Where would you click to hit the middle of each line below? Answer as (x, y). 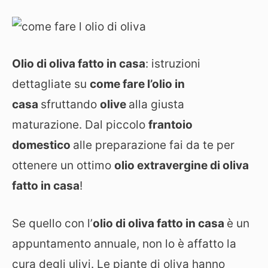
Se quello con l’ (52, 223)
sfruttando (70, 104)
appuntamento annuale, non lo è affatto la (124, 243)
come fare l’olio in (137, 84)
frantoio (170, 125)
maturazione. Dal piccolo (80, 125)
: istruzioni (173, 64)
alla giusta (156, 104)
